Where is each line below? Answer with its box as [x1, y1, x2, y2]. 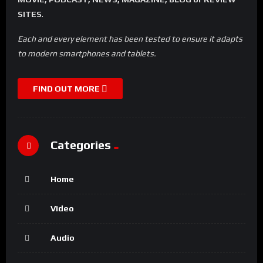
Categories [50, 138, 111, 152]
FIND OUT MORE [33, 83, 102, 93]
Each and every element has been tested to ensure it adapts [18, 33, 242, 43]
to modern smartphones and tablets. [18, 48, 156, 58]
